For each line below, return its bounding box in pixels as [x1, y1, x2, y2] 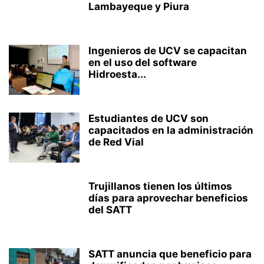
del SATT [88, 204, 132, 216]
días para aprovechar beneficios [88, 192, 248, 204]
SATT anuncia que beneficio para [88, 248, 252, 260]
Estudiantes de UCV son [88, 113, 209, 124]
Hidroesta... [88, 68, 146, 80]
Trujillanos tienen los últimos [88, 180, 232, 192]
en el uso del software [88, 57, 197, 68]
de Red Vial [88, 136, 144, 148]
